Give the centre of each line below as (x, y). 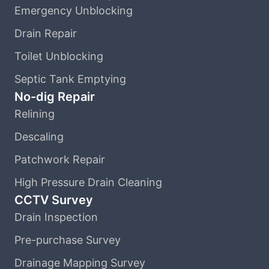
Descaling (39, 136)
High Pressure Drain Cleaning (88, 182)
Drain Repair (46, 33)
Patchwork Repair (60, 159)
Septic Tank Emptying (70, 79)
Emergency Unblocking (74, 10)
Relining (35, 113)
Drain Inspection (56, 217)
